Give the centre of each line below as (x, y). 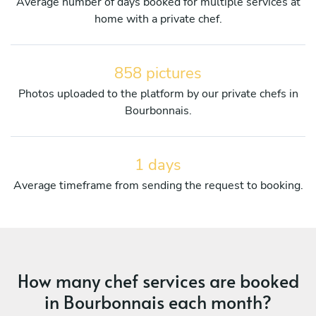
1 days (158, 165)
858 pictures (158, 73)
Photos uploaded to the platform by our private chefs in (158, 93)
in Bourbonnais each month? (158, 301)
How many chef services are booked (158, 280)
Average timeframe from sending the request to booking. (158, 185)
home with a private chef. (158, 19)
